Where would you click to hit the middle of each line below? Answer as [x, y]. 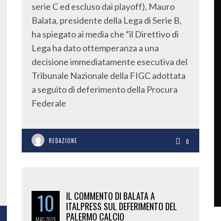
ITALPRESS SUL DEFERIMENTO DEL [122, 206]
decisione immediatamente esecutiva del [110, 62]
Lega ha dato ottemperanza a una [95, 48]
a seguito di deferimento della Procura [105, 89]
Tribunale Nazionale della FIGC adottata [109, 75]
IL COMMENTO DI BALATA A [110, 196]
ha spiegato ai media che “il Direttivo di [105, 34]
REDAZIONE [63, 141]
